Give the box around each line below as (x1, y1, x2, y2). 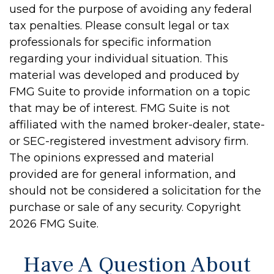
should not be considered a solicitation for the (9, 184, 261, 198)
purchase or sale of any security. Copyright (9, 201, 241, 215)
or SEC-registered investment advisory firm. (9, 135, 248, 149)
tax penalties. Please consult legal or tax (9, 19, 229, 33)
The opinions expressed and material (9, 151, 214, 165)
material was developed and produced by (9, 68, 239, 83)
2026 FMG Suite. (9, 217, 98, 231)
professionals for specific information (9, 35, 212, 50)
